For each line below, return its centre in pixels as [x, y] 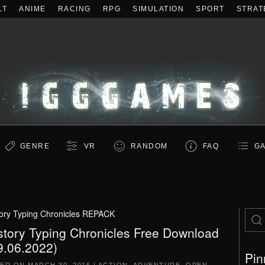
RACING [74, 9]
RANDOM [149, 146]
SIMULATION [158, 9]
